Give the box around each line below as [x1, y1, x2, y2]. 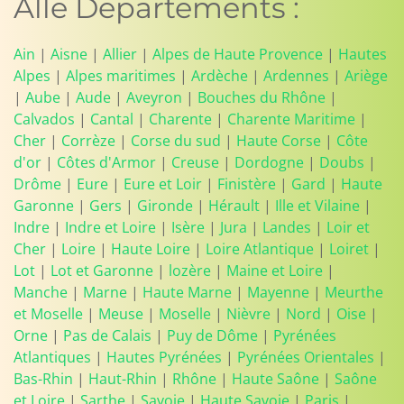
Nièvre [226, 304, 271, 324]
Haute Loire [111, 239, 190, 259]
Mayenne [247, 282, 309, 302]
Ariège [344, 66, 388, 86]
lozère [169, 261, 211, 280]
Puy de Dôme [167, 326, 258, 345]
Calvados [14, 109, 75, 129]
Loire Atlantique [206, 239, 314, 259]
